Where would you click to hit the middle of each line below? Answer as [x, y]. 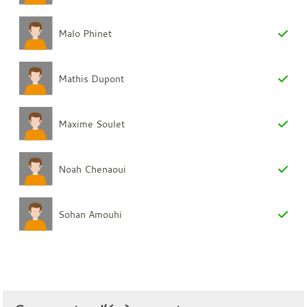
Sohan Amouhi [90, 214]
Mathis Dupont [91, 78]
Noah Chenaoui [93, 169]
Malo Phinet [85, 33]
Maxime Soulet [92, 123]
